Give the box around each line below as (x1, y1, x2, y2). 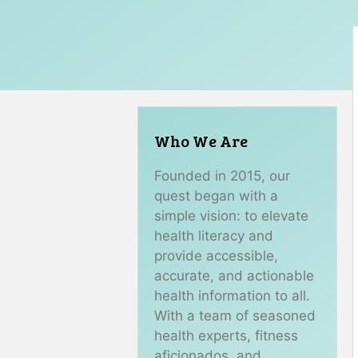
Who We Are (154, 129, 248, 152)
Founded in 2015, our (154, 168, 290, 184)
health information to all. (154, 288, 310, 304)
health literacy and (154, 228, 273, 244)
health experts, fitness (154, 328, 298, 344)
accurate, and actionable (154, 268, 314, 284)
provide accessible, (154, 248, 278, 264)
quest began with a (154, 188, 278, 204)
